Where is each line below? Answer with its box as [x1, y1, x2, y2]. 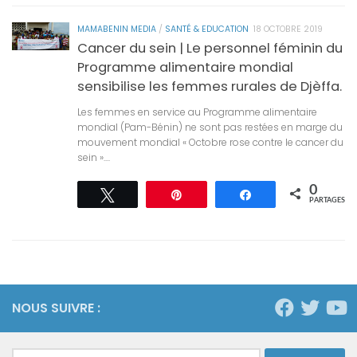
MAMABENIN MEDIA [77, 22, 156, 35]
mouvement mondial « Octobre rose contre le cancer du [77, 135, 343, 149]
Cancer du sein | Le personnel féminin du [77, 38, 343, 57]
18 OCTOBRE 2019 [253, 22, 323, 35]
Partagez [261, 188, 304, 200]
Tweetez [124, 188, 165, 200]
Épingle [193, 188, 229, 200]
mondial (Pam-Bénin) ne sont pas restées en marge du [77, 120, 343, 134]
